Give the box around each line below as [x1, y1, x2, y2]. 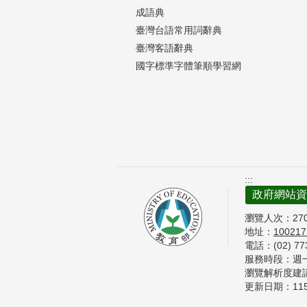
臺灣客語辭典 [136, 42, 193, 53]
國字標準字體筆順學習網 [136, 60, 241, 71]
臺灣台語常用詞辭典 [136, 24, 222, 36]
